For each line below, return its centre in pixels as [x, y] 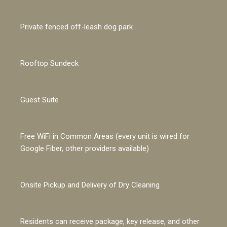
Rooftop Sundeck [50, 63]
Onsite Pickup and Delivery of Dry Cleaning [90, 185]
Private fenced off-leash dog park [77, 27]
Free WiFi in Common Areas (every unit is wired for [105, 136]
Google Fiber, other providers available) [85, 148]
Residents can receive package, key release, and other [110, 221]
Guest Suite [40, 100]
